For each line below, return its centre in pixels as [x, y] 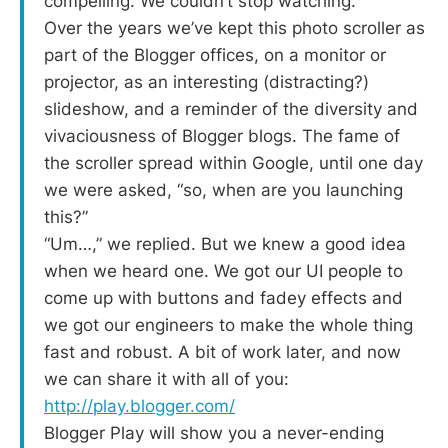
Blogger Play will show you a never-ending [214, 432]
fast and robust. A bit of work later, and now [222, 351]
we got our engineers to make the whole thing [228, 324]
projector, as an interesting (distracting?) [206, 81]
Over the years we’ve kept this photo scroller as [234, 27]
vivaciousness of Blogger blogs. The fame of [222, 135]
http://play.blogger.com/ [139, 405]
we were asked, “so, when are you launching [223, 189]
